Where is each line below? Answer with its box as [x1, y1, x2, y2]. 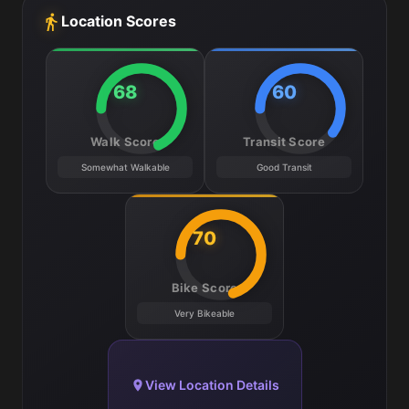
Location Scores [61, 12, 176, 30]
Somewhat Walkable [80, 162, 170, 173]
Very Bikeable [174, 308, 235, 319]
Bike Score [171, 280, 238, 295]
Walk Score [90, 134, 160, 149]
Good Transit [256, 162, 312, 173]
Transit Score [243, 134, 325, 149]
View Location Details [144, 377, 279, 393]
